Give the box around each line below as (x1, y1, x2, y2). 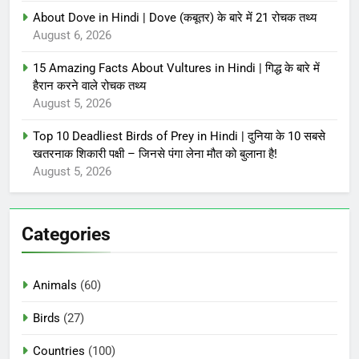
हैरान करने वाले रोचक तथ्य (33, 78, 146, 93)
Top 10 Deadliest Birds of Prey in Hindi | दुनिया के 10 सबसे (33, 128, 325, 143)
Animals (33, 277, 77, 292)
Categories (22, 222, 111, 245)
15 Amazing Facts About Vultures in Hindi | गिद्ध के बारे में (33, 60, 320, 75)
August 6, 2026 (33, 27, 111, 42)
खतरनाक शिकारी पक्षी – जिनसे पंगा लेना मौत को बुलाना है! (33, 146, 277, 161)
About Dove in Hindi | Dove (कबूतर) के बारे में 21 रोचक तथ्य (33, 10, 317, 25)
